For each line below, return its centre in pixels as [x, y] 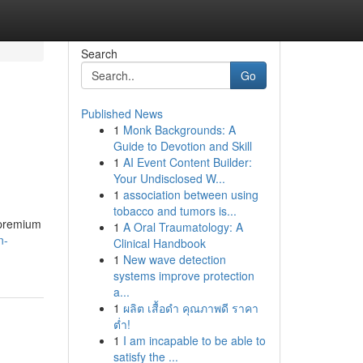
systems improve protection [184, 275]
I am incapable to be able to [194, 340]
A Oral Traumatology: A [183, 227]
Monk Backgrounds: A [179, 130]
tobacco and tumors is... [175, 211]
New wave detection [174, 259]
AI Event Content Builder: [187, 162]
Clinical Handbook [159, 243]
